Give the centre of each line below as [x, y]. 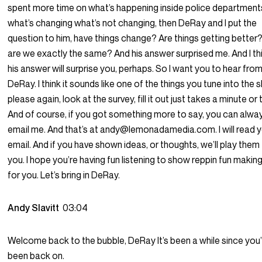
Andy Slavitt [35, 208]
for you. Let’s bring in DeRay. [64, 175]
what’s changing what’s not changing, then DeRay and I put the [132, 23]
